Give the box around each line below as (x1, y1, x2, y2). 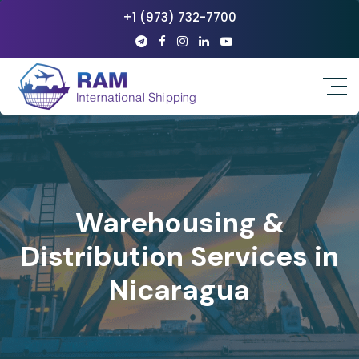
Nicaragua (109, 272, 250, 309)
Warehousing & (75, 204, 284, 241)
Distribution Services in (20, 238, 339, 275)
